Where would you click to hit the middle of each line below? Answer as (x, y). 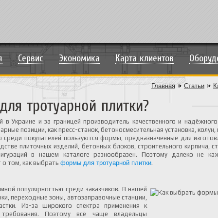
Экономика (79, 58)
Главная (163, 86)
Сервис (31, 58)
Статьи (194, 86)
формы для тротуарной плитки (106, 163)
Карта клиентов (145, 58)
